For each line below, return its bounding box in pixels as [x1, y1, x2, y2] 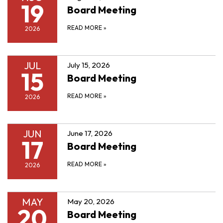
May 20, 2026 [67, 196, 114, 206]
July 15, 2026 [67, 60, 110, 70]
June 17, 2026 [67, 128, 112, 138]
